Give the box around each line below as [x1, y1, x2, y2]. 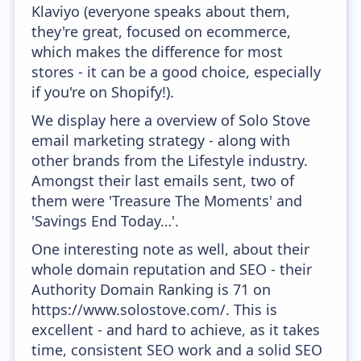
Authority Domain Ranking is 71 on [31, 280, 272, 299]
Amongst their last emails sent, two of [31, 171, 295, 190]
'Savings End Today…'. [31, 211, 180, 230]
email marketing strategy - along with [31, 131, 291, 150]
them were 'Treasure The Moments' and [31, 191, 303, 210]
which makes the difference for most [31, 42, 284, 61]
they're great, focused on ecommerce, [31, 22, 292, 41]
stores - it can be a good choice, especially [31, 62, 322, 81]
